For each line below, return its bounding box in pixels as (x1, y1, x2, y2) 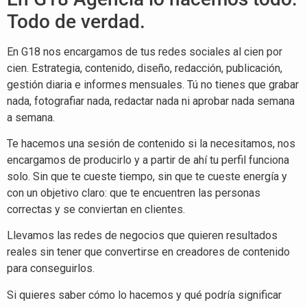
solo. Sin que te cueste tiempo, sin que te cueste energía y (7, 170, 287, 184)
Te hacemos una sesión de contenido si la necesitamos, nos (7, 137, 295, 151)
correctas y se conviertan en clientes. (7, 203, 185, 217)
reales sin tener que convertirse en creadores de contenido (7, 245, 290, 259)
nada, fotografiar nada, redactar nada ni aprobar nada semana (7, 94, 295, 108)
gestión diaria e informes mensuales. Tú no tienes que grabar (7, 77, 299, 91)
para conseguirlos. (7, 262, 95, 275)
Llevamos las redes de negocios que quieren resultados (7, 229, 278, 243)
